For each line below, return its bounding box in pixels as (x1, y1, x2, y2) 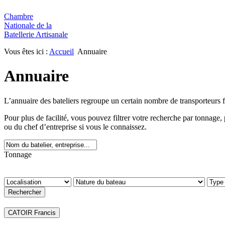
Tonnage (4, 150, 32, 159)
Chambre (4, 12, 33, 21)
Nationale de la (4, 21, 52, 30)
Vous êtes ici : (4, 47, 49, 56)
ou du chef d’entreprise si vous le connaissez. (4, 122, 147, 131)
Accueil (49, 47, 74, 56)
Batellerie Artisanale (4, 30, 68, 39)
